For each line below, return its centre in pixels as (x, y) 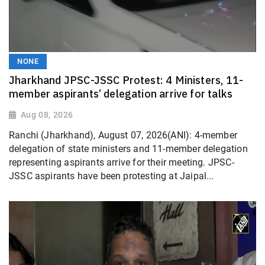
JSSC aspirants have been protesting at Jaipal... (112, 176)
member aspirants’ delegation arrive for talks (121, 94)
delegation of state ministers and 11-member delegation (128, 148)
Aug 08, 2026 (47, 115)
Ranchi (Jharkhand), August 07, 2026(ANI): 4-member (123, 135)
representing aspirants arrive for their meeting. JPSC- (122, 162)
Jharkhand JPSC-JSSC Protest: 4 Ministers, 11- (126, 80)
